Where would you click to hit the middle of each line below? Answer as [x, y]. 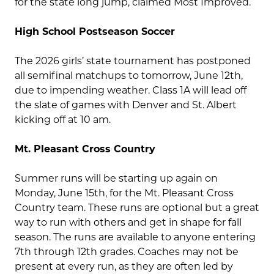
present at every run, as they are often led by [124, 267]
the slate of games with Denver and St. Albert [126, 105]
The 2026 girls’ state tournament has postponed [133, 61]
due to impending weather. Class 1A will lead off [131, 91]
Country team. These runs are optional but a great [137, 208]
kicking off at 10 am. [63, 120]
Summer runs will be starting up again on [116, 179]
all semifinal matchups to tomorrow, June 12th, [129, 76]
